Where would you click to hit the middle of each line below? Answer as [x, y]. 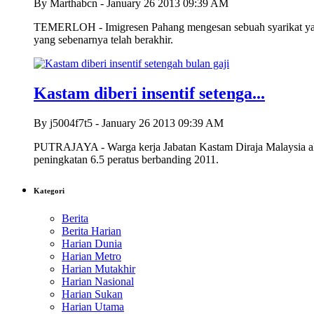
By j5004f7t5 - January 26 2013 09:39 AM [129, 123]
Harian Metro [91, 257]
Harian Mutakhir [98, 269]
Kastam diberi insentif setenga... [149, 94]
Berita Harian [91, 231]
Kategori [49, 191]
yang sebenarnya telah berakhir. [103, 40]
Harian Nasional [98, 282]
